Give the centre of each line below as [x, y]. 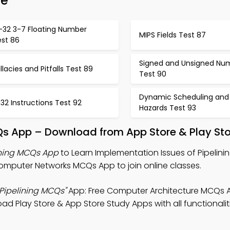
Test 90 [152, 74]
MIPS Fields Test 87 [172, 35]
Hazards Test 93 [167, 108]
